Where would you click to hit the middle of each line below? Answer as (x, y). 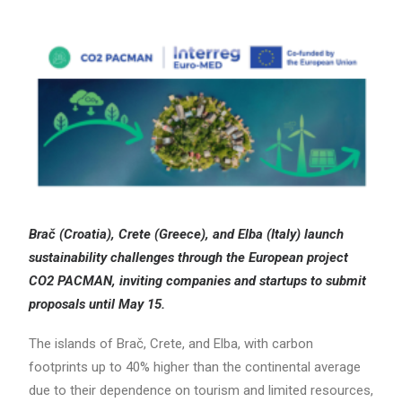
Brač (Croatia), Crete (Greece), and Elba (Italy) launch (186, 234)
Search (201, 17)
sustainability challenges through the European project (188, 257)
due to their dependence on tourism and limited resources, (201, 390)
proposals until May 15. (97, 304)
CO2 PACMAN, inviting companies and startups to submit (197, 280)
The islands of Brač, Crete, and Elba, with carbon (171, 343)
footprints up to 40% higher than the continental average (195, 367)
